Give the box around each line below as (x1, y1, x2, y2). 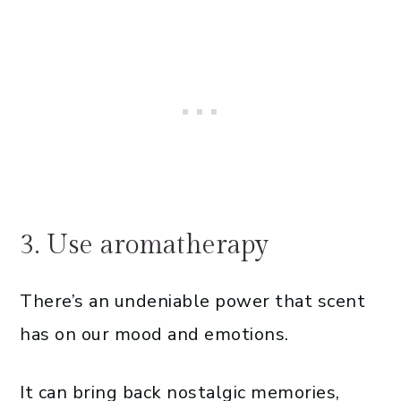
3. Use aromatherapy (20, 229, 269, 262)
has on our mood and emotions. (20, 322, 289, 347)
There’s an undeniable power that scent (20, 289, 365, 314)
